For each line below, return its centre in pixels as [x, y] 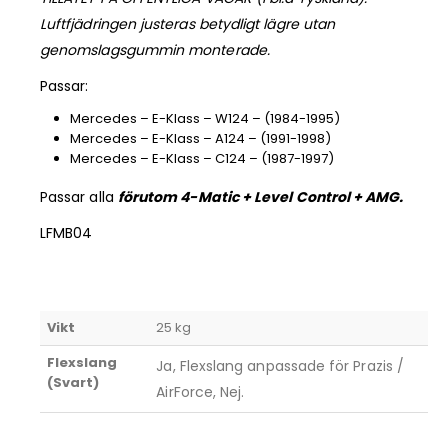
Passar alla [79, 196]
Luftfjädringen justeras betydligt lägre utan [188, 23]
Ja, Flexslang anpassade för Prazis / [280, 365]
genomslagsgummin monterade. [157, 49]
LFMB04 [66, 232]
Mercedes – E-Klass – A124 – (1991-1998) [200, 138]
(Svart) [73, 382]
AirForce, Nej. [200, 391]
